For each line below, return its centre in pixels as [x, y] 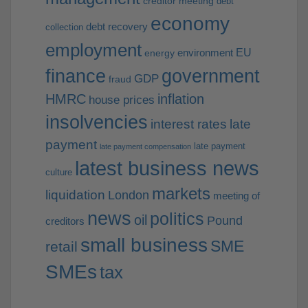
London [129, 196]
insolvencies [97, 122]
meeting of [236, 196]
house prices [122, 100]
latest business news [167, 168]
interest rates [189, 124]
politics [177, 219]
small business [144, 245]
